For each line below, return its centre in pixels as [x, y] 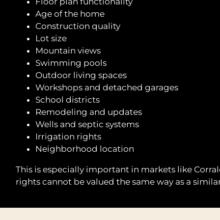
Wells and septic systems [87, 124]
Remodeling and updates [88, 112]
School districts [67, 100]
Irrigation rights [68, 137]
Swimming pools [71, 63]
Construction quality [78, 26]
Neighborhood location [84, 149]
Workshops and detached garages [107, 87]
